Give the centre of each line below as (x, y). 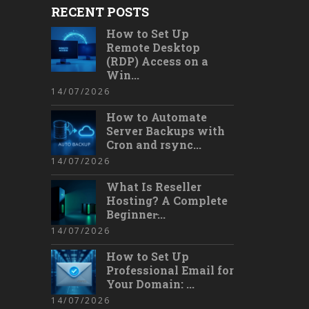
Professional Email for (170, 270)
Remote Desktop (153, 47)
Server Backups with (166, 131)
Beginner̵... (136, 214)
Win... (123, 75)
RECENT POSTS (100, 12)
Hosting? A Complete (167, 200)
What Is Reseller (154, 187)
